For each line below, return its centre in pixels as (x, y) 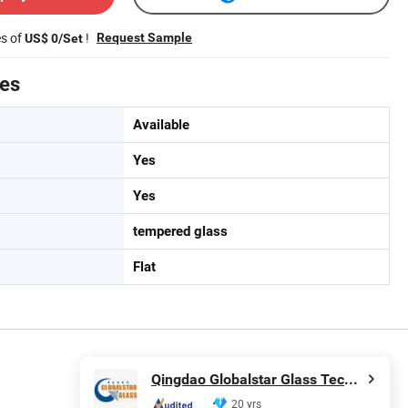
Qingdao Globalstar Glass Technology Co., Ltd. (351, 380)
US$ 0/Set (54, 38)
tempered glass (180, 231)
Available (161, 124)
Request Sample (144, 37)
